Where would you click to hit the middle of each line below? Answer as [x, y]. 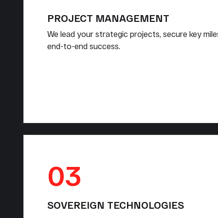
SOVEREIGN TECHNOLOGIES [116, 205]
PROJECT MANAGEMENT [108, 18]
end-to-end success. [84, 46]
